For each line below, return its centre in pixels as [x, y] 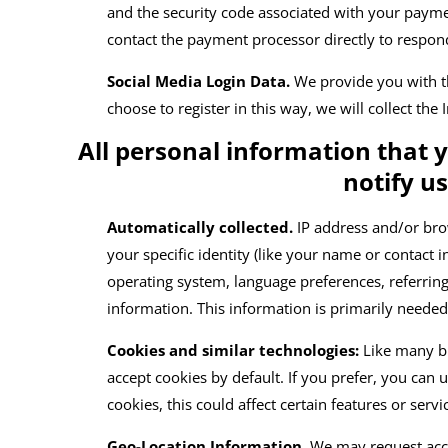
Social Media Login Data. [199, 81]
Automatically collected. [200, 227]
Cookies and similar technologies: [233, 350]
